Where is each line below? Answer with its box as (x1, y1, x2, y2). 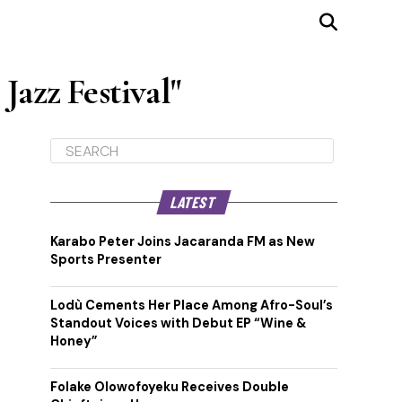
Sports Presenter (50, 251, 162, 267)
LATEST (169, 192, 220, 212)
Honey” (50, 333, 98, 349)
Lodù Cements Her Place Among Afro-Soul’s (50, 297, 333, 313)
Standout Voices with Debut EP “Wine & (50, 315, 306, 331)
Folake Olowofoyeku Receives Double (50, 379, 289, 395)
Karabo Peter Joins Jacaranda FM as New (50, 233, 315, 249)
